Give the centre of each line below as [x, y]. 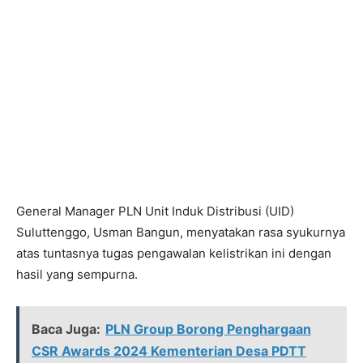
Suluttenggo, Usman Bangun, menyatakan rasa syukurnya [181, 232]
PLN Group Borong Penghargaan [208, 329]
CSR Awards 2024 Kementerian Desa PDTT [169, 351]
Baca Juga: [66, 329]
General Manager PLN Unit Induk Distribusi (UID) [155, 211]
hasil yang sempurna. [77, 274]
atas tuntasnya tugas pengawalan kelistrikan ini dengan [174, 253]
